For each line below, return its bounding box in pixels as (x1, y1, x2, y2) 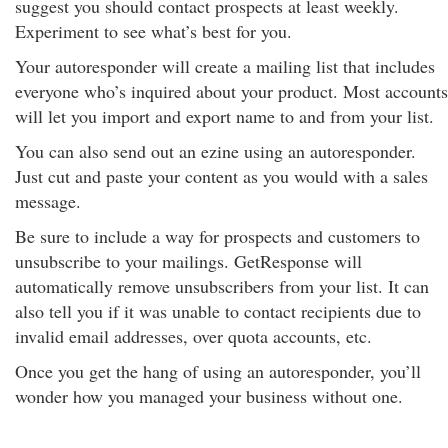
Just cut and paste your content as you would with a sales (15, 164, 428, 188)
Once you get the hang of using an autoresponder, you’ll (15, 359, 421, 383)
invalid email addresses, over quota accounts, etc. (15, 324, 372, 348)
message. (15, 189, 81, 213)
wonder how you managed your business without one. (15, 384, 403, 408)
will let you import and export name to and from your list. (15, 104, 434, 128)
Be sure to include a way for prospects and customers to (15, 224, 420, 248)
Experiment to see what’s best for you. (15, 19, 292, 43)
